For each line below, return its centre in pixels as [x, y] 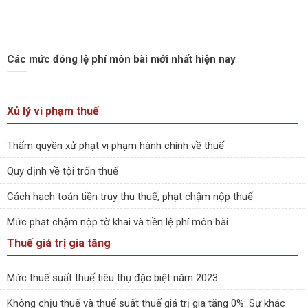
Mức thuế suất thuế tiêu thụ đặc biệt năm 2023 [112, 278]
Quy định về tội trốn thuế [63, 172]
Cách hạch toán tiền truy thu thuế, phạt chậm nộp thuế [130, 197]
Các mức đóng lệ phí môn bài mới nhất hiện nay [121, 59]
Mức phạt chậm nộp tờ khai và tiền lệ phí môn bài [118, 222]
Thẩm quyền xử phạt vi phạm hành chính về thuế [115, 146]
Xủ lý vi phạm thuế [53, 111]
